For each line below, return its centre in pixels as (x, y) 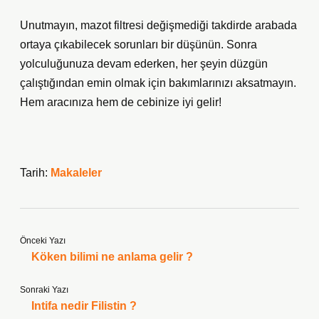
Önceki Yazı (43, 241)
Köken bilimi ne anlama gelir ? (112, 257)
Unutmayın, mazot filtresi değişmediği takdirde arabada (158, 25)
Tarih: (35, 173)
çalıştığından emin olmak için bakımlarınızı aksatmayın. (158, 83)
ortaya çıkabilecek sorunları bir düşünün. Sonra (138, 45)
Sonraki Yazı (44, 290)
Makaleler (76, 173)
